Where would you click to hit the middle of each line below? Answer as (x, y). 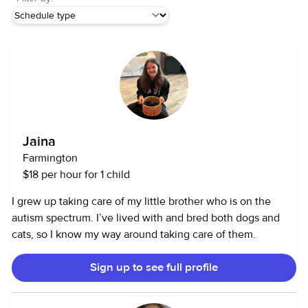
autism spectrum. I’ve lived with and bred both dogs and (146, 218)
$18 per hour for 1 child (76, 175)
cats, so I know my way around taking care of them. (134, 234)
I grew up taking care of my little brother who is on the (141, 201)
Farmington (50, 158)
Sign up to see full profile (154, 267)
